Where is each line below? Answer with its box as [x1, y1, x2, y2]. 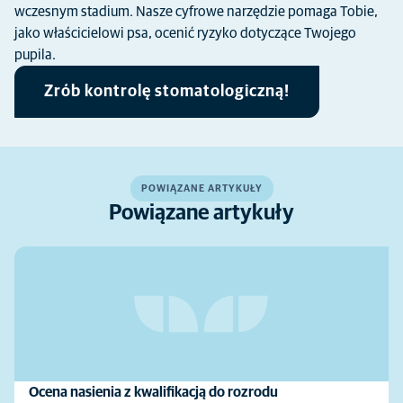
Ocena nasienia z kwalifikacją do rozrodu [29, 385, 278, 399]
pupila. [14, 48, 56, 62]
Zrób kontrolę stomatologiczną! [44, 83, 290, 100]
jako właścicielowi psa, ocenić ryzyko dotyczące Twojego [14, 26, 356, 40]
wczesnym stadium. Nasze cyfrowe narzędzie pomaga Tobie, [14, 4, 378, 19]
